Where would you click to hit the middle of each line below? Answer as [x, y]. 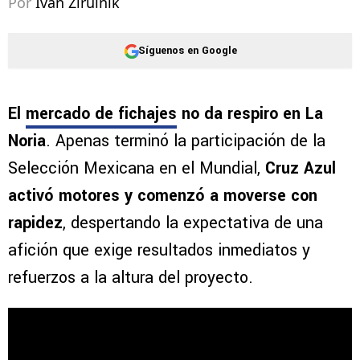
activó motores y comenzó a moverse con [163, 196]
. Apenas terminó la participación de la [186, 141]
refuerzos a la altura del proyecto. [131, 278]
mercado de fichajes [101, 114]
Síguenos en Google [187, 50]
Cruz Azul [301, 169]
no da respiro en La [250, 114]
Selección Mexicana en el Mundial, [137, 169]
